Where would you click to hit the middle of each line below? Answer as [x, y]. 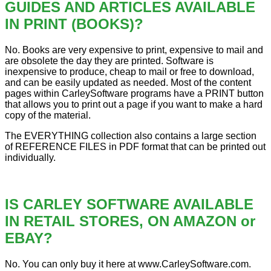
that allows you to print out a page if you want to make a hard [134, 105]
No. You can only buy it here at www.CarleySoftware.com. [128, 264]
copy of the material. [48, 116]
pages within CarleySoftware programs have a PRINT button [134, 94]
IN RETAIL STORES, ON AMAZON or [130, 221]
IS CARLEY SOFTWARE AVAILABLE [129, 204]
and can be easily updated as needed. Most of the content [128, 83]
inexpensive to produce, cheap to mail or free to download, [129, 72]
